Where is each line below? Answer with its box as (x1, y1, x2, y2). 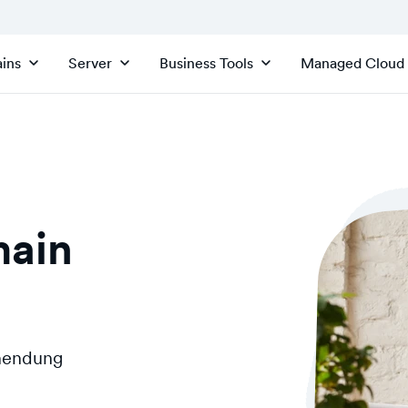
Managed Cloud (301, 54, 404, 72)
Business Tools (159, 54, 253, 72)
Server (68, 54, 112, 72)
